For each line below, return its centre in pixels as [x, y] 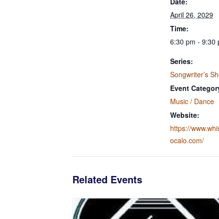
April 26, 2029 [192, 15]
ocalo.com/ [187, 141]
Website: [185, 115]
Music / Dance [192, 101]
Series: [182, 61]
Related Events [107, 179]
